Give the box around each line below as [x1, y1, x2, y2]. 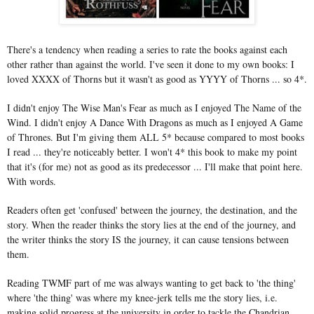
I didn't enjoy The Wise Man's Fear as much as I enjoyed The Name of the [7, 100, 301, 114]
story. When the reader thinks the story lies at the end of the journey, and [7, 217, 296, 231]
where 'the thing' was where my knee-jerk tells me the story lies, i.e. [7, 290, 278, 304]
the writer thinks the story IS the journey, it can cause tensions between [7, 232, 289, 246]
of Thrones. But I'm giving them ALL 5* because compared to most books [7, 130, 304, 144]
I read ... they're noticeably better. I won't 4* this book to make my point [7, 144, 297, 158]
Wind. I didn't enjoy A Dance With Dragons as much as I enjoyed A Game [7, 115, 303, 129]
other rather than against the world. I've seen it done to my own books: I [7, 57, 294, 71]
